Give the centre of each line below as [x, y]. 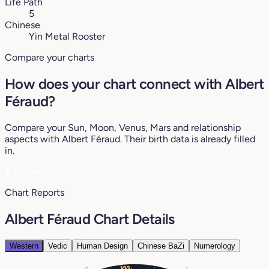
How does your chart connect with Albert [134, 83]
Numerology [215, 246]
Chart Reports [35, 192]
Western [24, 246]
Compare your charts [50, 58]
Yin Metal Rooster [67, 37]
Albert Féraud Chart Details [90, 219]
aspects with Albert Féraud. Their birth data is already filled [130, 139]
